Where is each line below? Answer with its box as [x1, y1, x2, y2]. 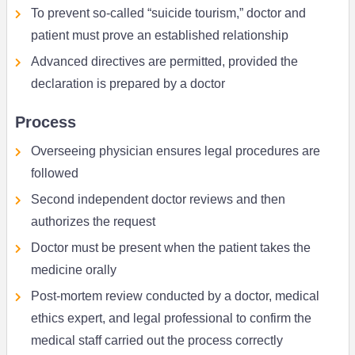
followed [30, 166, 78, 181]
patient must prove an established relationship [30, 29, 288, 43]
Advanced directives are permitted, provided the [30, 55, 298, 69]
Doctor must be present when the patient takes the [30, 241, 311, 255]
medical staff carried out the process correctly [30, 334, 283, 348]
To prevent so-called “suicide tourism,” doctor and [30, 6, 306, 21]
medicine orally [30, 263, 116, 277]
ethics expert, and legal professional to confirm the [30, 311, 311, 326]
